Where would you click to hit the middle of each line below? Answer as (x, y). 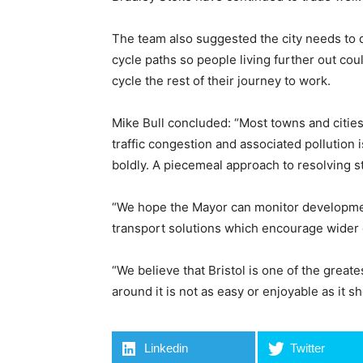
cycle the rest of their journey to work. (221, 81)
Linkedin (167, 348)
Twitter (308, 348)
